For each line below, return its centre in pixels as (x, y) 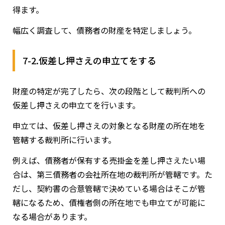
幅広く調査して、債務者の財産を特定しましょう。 (104, 30)
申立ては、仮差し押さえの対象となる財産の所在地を (109, 126)
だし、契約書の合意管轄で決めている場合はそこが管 (109, 189)
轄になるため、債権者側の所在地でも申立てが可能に (109, 203)
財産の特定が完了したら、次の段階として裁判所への (109, 91)
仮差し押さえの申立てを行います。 (76, 105)
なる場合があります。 (52, 217)
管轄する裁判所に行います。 (64, 140)
